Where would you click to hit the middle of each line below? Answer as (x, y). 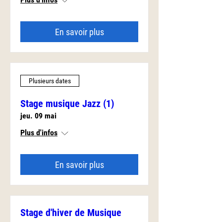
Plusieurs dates (50, 81)
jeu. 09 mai (38, 116)
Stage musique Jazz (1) (67, 104)
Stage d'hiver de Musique (71, 213)
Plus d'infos (39, 133)
